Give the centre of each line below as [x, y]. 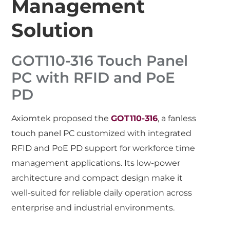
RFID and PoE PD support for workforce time [103, 148]
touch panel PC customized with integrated [102, 133]
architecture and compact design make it [97, 178]
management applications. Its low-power [96, 163]
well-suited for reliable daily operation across [102, 193]
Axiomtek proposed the [61, 118]
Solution [53, 30]
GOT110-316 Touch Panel [100, 60]
